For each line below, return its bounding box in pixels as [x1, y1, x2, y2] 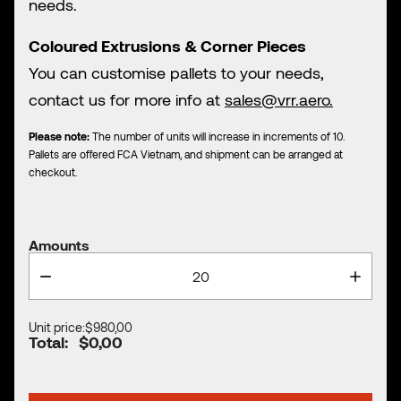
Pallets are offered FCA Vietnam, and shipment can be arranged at [29, 148, 343, 161]
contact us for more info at [29, 90, 225, 110]
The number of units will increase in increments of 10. [90, 130, 345, 143]
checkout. [29, 166, 80, 179]
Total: [29, 332, 72, 353]
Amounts [29, 236, 90, 254]
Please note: [29, 130, 90, 143]
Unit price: [29, 320, 85, 336]
